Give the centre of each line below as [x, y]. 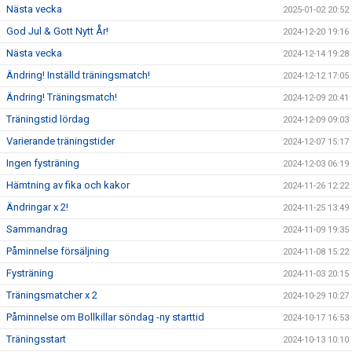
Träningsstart [36, 339]
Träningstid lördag [48, 119]
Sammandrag [37, 229]
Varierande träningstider [60, 141]
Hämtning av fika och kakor [68, 185]
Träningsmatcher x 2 [52, 295]
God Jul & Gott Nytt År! [57, 31]
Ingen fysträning [43, 163]
